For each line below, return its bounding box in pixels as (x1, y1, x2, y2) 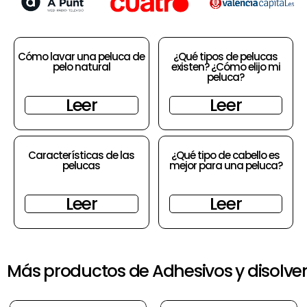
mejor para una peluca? (169, 158, 282, 173)
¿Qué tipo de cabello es (171, 148, 280, 163)
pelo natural (52, 60, 110, 75)
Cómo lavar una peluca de (18, 49, 145, 64)
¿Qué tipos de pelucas (173, 49, 278, 64)
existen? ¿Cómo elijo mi (171, 60, 280, 75)
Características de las (28, 148, 135, 163)
